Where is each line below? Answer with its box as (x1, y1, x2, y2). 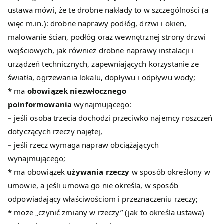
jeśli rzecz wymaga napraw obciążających (12, 140, 159, 150)
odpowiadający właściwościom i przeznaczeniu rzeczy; (8, 194, 198, 204)
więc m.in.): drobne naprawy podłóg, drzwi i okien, (8, 18, 187, 29)
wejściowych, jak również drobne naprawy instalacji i (8, 45, 194, 56)
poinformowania (8, 99, 74, 110)
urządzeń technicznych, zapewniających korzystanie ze (8, 59, 199, 69)
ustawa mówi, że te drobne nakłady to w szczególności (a (8, 5, 209, 15)
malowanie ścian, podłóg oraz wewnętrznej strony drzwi (8, 32, 206, 42)
